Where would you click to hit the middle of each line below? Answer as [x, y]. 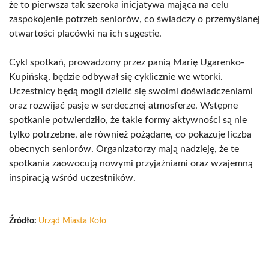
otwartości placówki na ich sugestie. [85, 34]
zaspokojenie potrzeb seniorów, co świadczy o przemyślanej [134, 19]
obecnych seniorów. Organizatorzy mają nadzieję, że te [124, 149]
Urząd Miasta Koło [72, 221]
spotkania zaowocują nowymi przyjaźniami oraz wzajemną [131, 163]
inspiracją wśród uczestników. [72, 178]
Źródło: [24, 221]
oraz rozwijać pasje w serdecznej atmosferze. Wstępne [123, 106]
